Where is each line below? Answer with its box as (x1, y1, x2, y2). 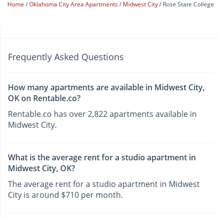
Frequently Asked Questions (8, 50, 124, 63)
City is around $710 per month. (8, 189, 123, 201)
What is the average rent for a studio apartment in (8, 152, 196, 163)
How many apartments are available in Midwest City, (8, 81, 205, 93)
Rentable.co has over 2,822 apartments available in (8, 108, 197, 119)
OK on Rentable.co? (8, 92, 80, 104)
